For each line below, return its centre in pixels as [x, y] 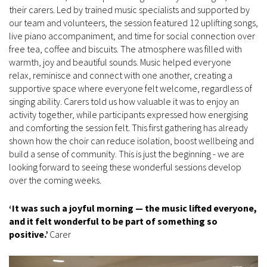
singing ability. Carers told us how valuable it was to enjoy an [124, 101]
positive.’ [29, 234]
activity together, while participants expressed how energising [128, 114]
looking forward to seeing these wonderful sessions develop [125, 167]
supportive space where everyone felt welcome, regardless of [131, 88]
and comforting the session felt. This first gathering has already [128, 127]
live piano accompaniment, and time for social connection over [132, 35]
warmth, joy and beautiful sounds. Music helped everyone [120, 62]
